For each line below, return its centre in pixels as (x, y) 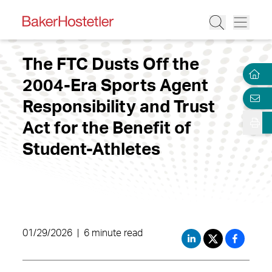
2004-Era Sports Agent (115, 86)
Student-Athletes (91, 149)
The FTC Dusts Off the (111, 64)
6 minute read (113, 233)
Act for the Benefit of (107, 128)
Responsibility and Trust (119, 107)
